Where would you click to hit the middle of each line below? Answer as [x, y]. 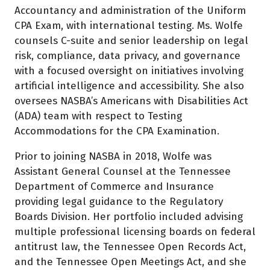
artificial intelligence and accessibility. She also [129, 86]
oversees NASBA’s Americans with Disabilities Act [131, 101]
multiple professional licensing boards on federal [135, 232]
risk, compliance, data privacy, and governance [127, 56]
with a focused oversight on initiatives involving [129, 71]
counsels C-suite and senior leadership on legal [131, 41]
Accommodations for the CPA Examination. [117, 131]
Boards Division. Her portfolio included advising [129, 217]
